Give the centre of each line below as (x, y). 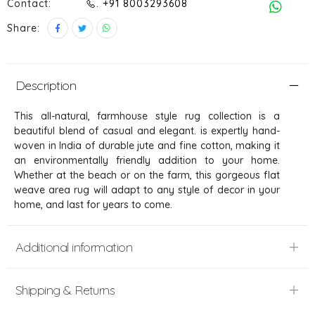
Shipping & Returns (65, 290)
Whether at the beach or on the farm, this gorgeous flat (147, 175)
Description (46, 85)
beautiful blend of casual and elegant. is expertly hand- (147, 131)
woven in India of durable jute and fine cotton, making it (147, 146)
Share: (24, 28)
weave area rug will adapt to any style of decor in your (147, 190)
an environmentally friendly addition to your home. (147, 160)
